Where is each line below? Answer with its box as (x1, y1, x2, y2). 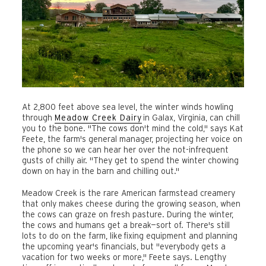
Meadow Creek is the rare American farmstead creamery (22, 188, 235, 198)
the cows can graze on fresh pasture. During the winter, (22, 210, 233, 220)
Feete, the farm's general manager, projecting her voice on (22, 134, 242, 144)
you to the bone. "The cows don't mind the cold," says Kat (22, 123, 243, 133)
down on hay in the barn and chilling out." (22, 166, 179, 176)
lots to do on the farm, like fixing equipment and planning (22, 231, 237, 241)
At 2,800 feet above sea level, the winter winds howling (22, 102, 233, 112)
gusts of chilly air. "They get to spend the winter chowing (22, 155, 239, 165)
